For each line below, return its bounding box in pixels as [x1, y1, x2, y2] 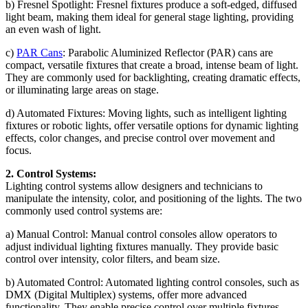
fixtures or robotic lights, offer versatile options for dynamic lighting [5, 119, 298, 131]
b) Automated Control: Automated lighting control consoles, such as [5, 276, 299, 288]
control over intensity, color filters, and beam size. [5, 252, 220, 265]
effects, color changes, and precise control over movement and [5, 131, 275, 144]
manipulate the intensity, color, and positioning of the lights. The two [5, 192, 302, 204]
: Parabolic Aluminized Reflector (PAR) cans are [63, 46, 273, 58]
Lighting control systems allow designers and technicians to [5, 179, 263, 192]
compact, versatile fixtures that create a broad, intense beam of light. [5, 58, 298, 71]
